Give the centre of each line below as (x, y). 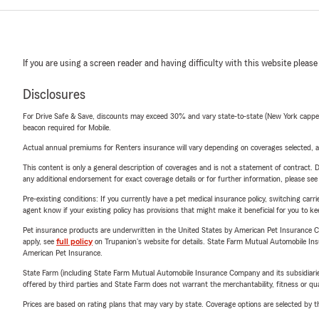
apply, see (40, 241)
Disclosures (54, 94)
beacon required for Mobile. (67, 127)
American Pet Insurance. (63, 252)
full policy (74, 241)
